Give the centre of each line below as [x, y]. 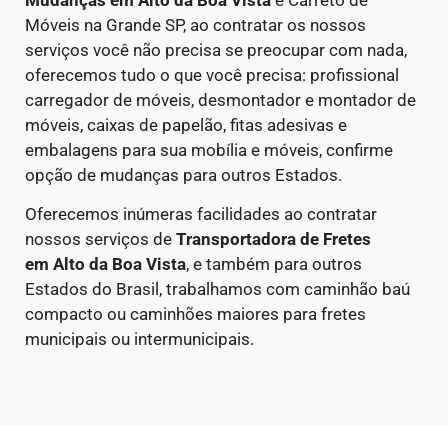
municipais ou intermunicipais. [139, 339]
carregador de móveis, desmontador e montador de [220, 99]
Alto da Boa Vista [119, 264]
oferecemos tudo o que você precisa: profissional [212, 74]
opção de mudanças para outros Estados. [183, 174]
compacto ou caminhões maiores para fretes [195, 314]
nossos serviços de [100, 239]
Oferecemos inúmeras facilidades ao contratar [201, 214]
